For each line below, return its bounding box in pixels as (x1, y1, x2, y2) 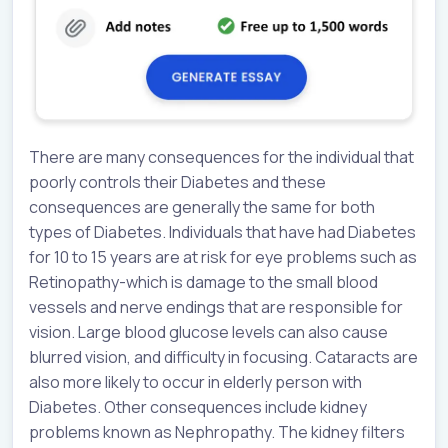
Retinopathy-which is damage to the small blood (29, 271, 378, 294)
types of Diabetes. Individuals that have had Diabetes (29, 221, 416, 244)
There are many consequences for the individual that (29, 146, 414, 169)
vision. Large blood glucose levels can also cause (29, 321, 388, 344)
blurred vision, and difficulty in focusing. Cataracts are (29, 346, 418, 369)
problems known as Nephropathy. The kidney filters (29, 421, 405, 444)
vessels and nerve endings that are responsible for (29, 296, 403, 319)
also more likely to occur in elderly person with (29, 371, 362, 394)
